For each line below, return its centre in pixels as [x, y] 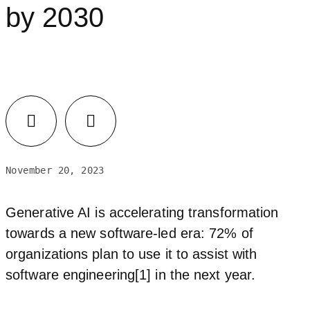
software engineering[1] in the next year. [131, 274]
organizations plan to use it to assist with [131, 254]
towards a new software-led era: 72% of [129, 233]
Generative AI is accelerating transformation [142, 212]
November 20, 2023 [55, 170]
